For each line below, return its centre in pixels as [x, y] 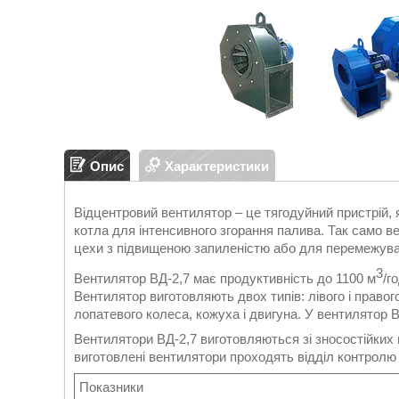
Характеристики [217, 166]
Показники [111, 387]
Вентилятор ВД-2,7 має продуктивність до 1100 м [225, 278]
